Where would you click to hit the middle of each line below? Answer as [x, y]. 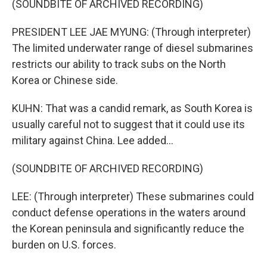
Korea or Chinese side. [65, 80]
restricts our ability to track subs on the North [119, 64]
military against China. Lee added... [93, 140]
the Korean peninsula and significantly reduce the [128, 229]
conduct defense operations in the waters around [129, 212]
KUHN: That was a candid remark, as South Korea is [132, 108]
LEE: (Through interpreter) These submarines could [133, 196]
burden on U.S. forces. [64, 245]
